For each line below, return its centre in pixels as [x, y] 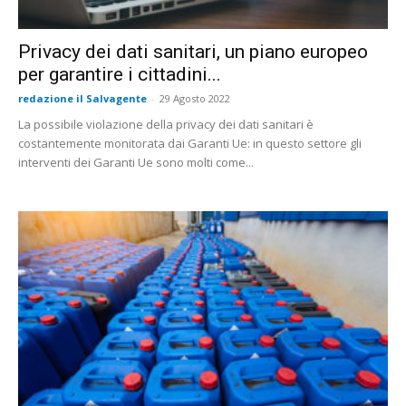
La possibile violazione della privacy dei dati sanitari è [166, 125]
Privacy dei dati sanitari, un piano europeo [193, 52]
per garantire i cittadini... [120, 75]
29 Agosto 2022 [195, 99]
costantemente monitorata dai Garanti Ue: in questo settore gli [190, 144]
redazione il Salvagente [82, 99]
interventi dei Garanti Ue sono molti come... [136, 163]
